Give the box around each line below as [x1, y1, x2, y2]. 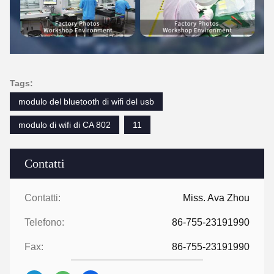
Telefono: [24, 217, 64, 228]
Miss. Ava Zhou [183, 193, 250, 204]
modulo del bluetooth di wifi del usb [18, 97, 154, 107]
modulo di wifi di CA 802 [18, 120, 111, 130]
